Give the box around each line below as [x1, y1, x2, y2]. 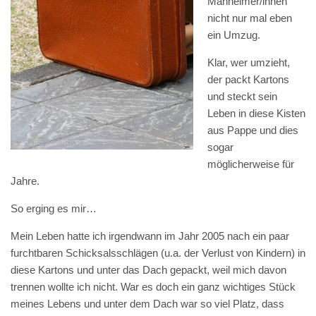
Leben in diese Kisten [207, 107, 305, 119]
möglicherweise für [207, 158, 294, 170]
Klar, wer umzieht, [207, 56, 290, 68]
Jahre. [11, 175, 39, 187]
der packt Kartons [207, 73, 289, 85]
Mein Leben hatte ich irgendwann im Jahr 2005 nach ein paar [11, 230, 289, 242]
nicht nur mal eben [207, 12, 292, 24]
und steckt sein [207, 90, 277, 102]
